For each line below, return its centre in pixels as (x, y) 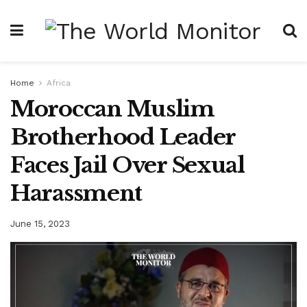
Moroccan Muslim (112, 109)
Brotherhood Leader (123, 137)
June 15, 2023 (40, 223)
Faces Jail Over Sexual (127, 165)
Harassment (76, 193)
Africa (59, 83)
